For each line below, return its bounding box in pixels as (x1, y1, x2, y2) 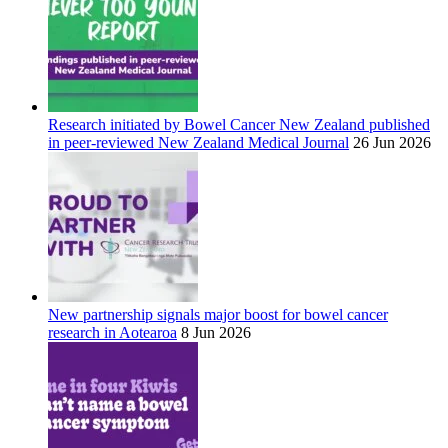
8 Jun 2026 (181, 324, 251, 342)
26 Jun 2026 (353, 134, 431, 152)
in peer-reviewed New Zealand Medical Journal (48, 134, 349, 152)
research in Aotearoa (48, 324, 177, 342)
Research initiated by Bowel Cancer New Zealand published (48, 116, 430, 134)
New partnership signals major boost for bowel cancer (48, 306, 388, 324)
